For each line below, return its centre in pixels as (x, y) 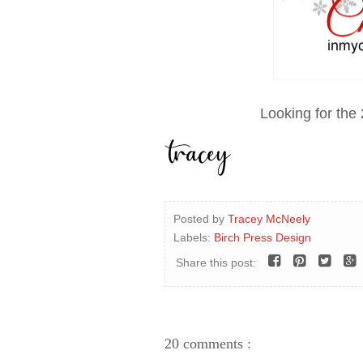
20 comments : (208, 343)
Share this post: (216, 262)
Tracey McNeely (269, 218)
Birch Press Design (263, 237)
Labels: (194, 237)
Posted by (201, 218)
